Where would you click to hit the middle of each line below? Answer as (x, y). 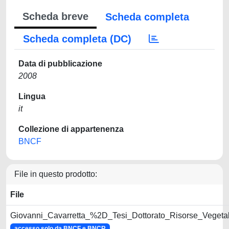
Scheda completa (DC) (77, 39)
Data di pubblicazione (60, 64)
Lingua (32, 96)
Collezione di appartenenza (71, 129)
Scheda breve (55, 16)
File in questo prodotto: (56, 174)
